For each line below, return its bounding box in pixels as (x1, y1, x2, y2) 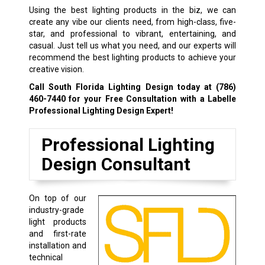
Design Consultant (41, 154, 190, 175)
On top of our (28, 193, 87, 203)
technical (28, 253, 63, 263)
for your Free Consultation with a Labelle (65, 94, 237, 104)
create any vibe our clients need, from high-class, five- (28, 17, 237, 27)
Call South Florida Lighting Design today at (28, 82, 216, 92)
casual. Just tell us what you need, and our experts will (28, 41, 237, 51)
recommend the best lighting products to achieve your (28, 53, 237, 63)
